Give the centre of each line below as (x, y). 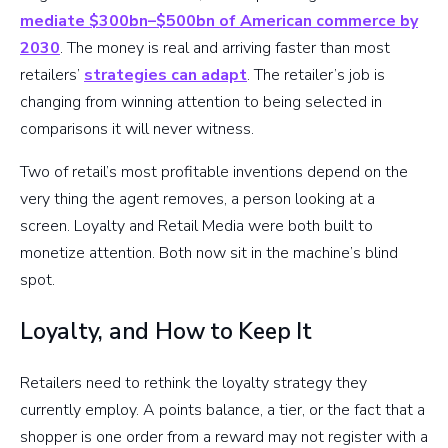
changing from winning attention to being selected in (201, 102)
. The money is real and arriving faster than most (225, 48)
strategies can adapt (165, 75)
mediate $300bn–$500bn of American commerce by (219, 21)
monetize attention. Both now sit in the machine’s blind (209, 253)
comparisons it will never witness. (137, 129)
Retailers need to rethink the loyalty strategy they (193, 383)
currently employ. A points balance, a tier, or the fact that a (222, 410)
